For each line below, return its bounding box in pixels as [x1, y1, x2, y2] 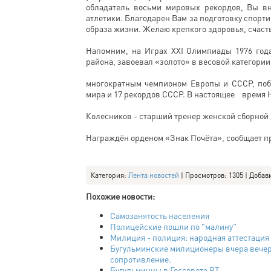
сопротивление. [110, 253, 171, 264]
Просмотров [185, 171, 224, 180]
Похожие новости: [86, 191, 155, 201]
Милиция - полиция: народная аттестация [110, 232, 269, 243]
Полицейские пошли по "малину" [110, 221, 237, 232]
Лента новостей [128, 171, 179, 180]
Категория [91, 171, 124, 180]
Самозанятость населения [110, 210, 209, 221]
